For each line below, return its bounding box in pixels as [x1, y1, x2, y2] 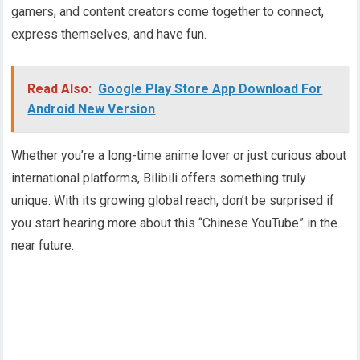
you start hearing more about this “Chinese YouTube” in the [11, 215, 338, 231]
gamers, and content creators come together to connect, [11, 4, 325, 20]
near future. [11, 238, 75, 254]
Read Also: [27, 81, 92, 97]
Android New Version [27, 101, 156, 117]
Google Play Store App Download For [98, 81, 323, 97]
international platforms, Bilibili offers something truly [11, 170, 307, 186]
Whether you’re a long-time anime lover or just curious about [11, 148, 347, 164]
